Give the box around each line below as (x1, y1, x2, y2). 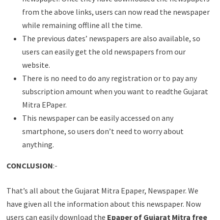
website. (22, 59, 50, 70)
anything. (22, 139, 54, 149)
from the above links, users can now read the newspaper (22, 6, 210, 17)
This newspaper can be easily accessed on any (22, 112, 173, 123)
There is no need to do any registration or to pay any (22, 73, 197, 83)
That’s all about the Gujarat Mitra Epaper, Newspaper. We (6, 185, 198, 195)
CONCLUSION (6, 160, 53, 170)
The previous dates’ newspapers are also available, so (22, 33, 200, 43)
